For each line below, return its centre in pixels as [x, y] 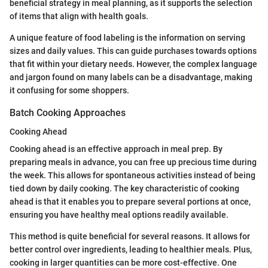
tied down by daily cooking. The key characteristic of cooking [124, 189]
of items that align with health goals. [79, 16]
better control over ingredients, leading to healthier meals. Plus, [131, 250]
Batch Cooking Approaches [68, 113]
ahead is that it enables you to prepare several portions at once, [130, 202]
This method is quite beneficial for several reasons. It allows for [130, 237]
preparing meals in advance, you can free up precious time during [133, 162]
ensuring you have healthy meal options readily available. [119, 215]
